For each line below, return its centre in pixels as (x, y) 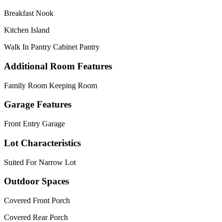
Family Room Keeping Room (51, 85)
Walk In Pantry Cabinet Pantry (52, 47)
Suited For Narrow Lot (40, 162)
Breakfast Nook (29, 13)
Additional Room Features (58, 66)
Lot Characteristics (42, 143)
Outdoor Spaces (36, 181)
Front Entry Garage (34, 124)
